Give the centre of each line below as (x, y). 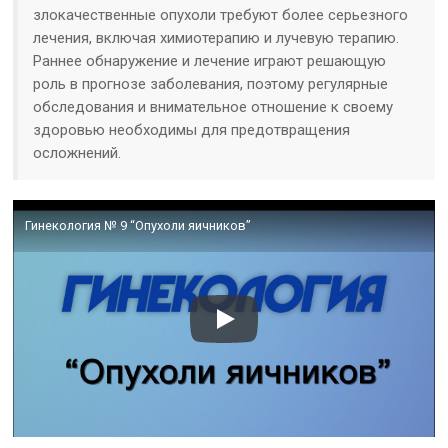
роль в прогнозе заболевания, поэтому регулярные (211, 84)
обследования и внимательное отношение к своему (213, 107)
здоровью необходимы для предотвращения (192, 130)
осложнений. (77, 153)
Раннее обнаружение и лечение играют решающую (210, 61)
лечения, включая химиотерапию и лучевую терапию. (216, 38)
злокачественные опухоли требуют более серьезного (221, 15)
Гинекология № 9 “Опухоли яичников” (138, 226)
